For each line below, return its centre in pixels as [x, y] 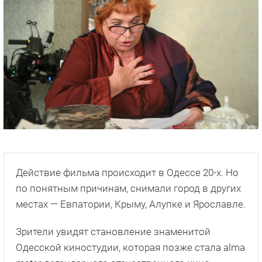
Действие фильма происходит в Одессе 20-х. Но [127, 172]
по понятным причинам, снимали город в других [128, 188]
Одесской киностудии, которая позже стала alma [130, 247]
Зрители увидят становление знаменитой [113, 231]
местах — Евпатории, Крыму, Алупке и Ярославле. [131, 204]
